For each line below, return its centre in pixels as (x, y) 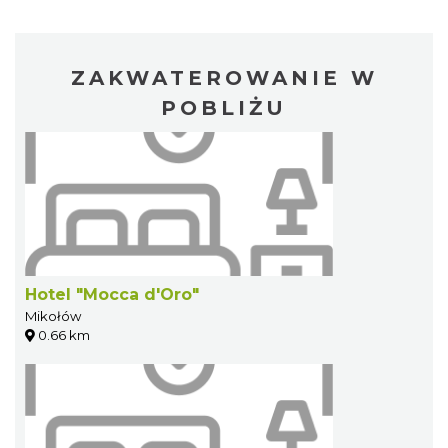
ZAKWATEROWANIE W (224, 78)
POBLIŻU (224, 108)
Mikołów (53, 316)
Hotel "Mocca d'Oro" (112, 295)
